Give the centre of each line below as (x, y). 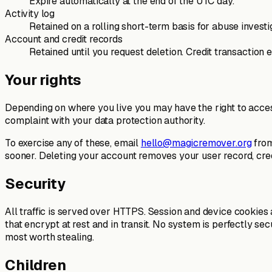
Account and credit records (64, 39)
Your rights (43, 80)
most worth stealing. (49, 237)
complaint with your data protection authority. (105, 120)
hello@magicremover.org (196, 143)
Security (35, 183)
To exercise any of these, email (73, 143)
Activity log (30, 13)
